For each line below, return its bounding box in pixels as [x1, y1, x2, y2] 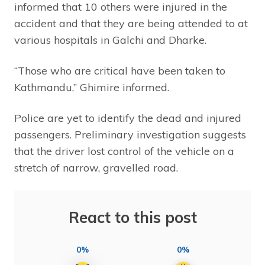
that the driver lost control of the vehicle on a [14, 144, 234, 158]
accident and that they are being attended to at [14, 16, 248, 30]
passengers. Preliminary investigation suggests [14, 127, 246, 141]
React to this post [68, 207, 197, 227]
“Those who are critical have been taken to [14, 63, 225, 77]
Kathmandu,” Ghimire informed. [14, 80, 169, 94]
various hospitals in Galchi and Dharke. [14, 33, 206, 47]
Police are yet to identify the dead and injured [14, 111, 241, 125]
